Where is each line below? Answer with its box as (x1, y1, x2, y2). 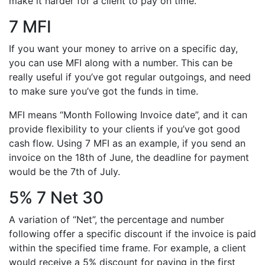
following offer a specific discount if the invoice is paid (9, 228, 256, 240)
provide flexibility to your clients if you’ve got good (9, 123, 240, 135)
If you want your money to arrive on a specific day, (9, 43, 238, 55)
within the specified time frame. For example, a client (9, 242, 246, 254)
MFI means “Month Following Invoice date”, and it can (9, 109, 247, 121)
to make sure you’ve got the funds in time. (9, 85, 198, 98)
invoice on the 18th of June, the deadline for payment (9, 151, 249, 164)
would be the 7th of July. (9, 166, 120, 178)
